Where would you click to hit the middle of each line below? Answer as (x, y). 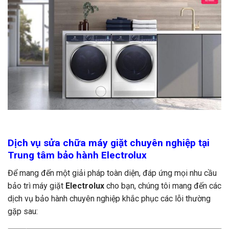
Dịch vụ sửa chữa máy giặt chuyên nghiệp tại (109, 143)
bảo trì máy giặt (37, 186)
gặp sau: (23, 211)
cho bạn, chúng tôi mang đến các (163, 186)
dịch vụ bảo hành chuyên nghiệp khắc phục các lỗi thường (109, 198)
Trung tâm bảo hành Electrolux (77, 155)
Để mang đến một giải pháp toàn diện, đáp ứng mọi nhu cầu (112, 173)
